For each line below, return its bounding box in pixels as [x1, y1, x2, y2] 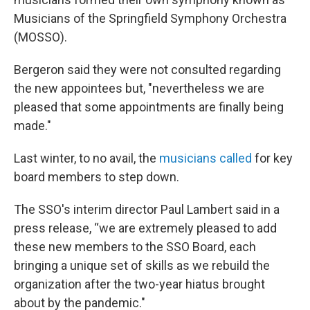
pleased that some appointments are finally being [14, 100, 284, 114]
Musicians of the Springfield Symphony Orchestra [14, 11, 286, 26]
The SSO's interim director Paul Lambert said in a [14, 202, 280, 217]
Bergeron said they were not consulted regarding [14, 62, 281, 77]
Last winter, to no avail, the [14, 151, 159, 165]
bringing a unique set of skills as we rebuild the [14, 258, 270, 273]
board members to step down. [14, 170, 179, 184]
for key [252, 151, 293, 165]
